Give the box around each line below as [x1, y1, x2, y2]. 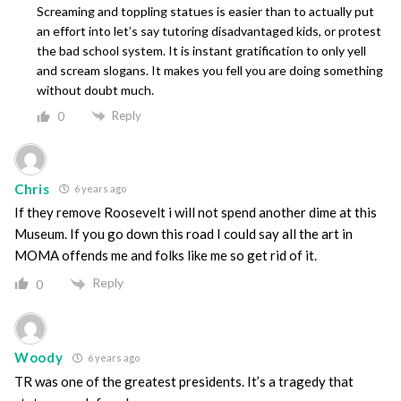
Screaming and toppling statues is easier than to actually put [37, 3, 374, 19]
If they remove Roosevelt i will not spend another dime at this [14, 204, 377, 221]
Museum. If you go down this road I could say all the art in [14, 226, 353, 243]
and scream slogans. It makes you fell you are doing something [37, 62, 383, 78]
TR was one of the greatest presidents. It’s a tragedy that [14, 372, 354, 389]
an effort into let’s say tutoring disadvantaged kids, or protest [37, 22, 381, 38]
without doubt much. [37, 81, 154, 98]
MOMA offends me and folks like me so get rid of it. [14, 247, 317, 264]
